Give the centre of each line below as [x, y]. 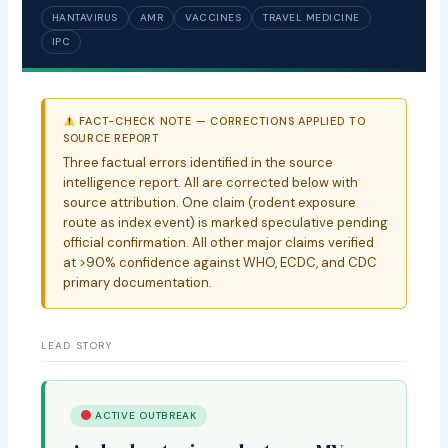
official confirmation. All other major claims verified [218, 242]
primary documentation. [137, 282]
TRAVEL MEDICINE [311, 17]
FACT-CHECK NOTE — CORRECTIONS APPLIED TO [221, 121]
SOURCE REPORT [111, 138]
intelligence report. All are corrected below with [210, 182]
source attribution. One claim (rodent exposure [209, 202]
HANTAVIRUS [84, 17]
